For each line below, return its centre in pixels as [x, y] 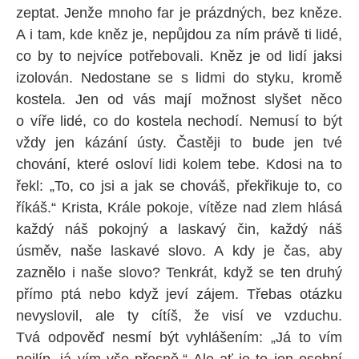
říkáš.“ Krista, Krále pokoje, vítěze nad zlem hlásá [179, 208]
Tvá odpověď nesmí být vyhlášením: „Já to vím [179, 337]
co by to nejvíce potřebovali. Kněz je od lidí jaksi [179, 56]
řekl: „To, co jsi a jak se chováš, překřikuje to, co [179, 186]
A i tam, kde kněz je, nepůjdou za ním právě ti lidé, [179, 34]
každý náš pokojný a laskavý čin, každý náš [179, 229]
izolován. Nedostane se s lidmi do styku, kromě [179, 78]
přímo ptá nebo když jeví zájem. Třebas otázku [179, 294]
